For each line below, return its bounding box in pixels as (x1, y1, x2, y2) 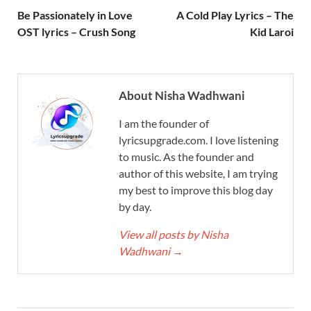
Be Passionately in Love (17, 8, 133, 22)
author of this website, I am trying (119, 166, 278, 180)
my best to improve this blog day (119, 183, 273, 196)
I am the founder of (119, 116, 209, 130)
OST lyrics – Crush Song (17, 24, 135, 38)
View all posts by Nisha (119, 227, 228, 241)
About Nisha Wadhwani (119, 87, 245, 103)
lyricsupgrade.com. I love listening (119, 133, 278, 146)
